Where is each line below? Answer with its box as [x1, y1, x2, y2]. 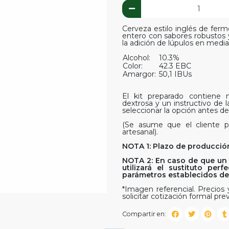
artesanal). [122, 127, 158, 136]
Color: [123, 61, 145, 71]
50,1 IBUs [159, 69, 192, 79]
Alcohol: [123, 53, 152, 62]
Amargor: [123, 69, 158, 79]
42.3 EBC [159, 61, 191, 71]
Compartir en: [122, 210, 166, 218]
